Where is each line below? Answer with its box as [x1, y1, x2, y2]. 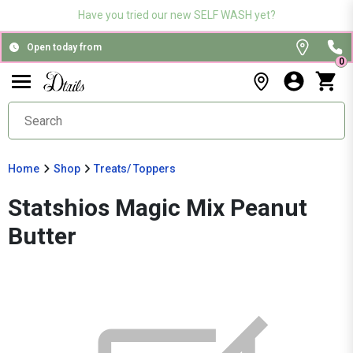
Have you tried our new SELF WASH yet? [77, 9, 276, 21]
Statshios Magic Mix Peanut [8, 194, 307, 221]
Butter [8, 222, 76, 250]
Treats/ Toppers [94, 162, 176, 175]
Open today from [27, 42, 102, 53]
